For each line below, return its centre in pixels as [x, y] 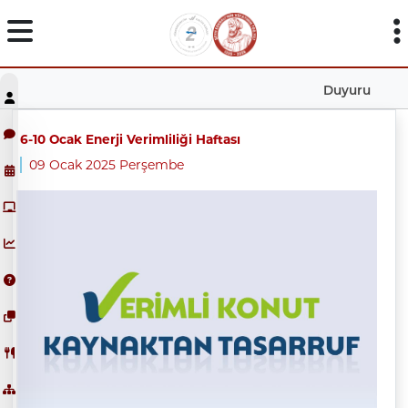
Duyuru [347, 90]
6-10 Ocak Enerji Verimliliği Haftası [130, 139]
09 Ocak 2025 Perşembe [106, 164]
